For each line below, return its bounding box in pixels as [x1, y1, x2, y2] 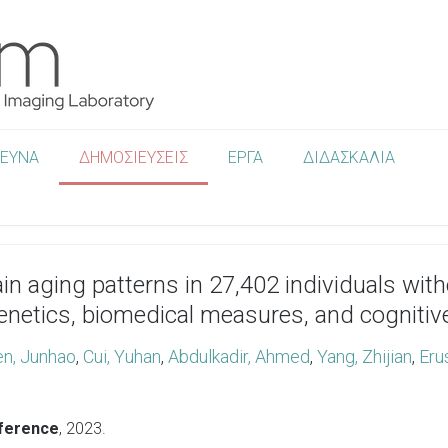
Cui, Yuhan [83, 346, 161, 367]
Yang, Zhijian [317, 346, 412, 367]
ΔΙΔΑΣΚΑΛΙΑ [303, 148, 395, 167]
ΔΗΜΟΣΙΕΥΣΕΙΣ [79, 148, 188, 167]
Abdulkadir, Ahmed [168, 346, 310, 367]
